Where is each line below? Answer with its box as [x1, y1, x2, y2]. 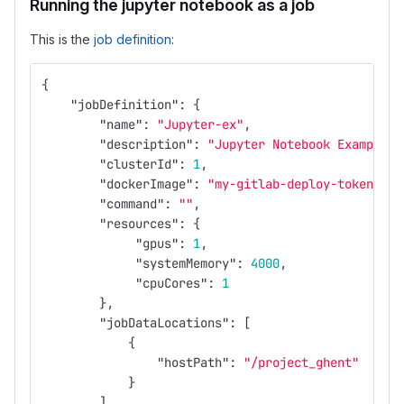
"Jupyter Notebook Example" [207, 136, 395, 152]
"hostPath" [157, 354, 229, 371]
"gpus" [135, 235, 179, 252]
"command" [99, 196, 164, 212]
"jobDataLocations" [99, 315, 229, 331]
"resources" [99, 216, 179, 232]
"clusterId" [99, 156, 179, 172]
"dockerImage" [99, 176, 193, 192]
